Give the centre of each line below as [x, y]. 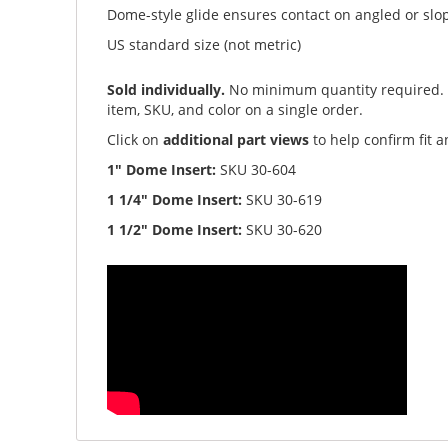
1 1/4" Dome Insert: [175, 199]
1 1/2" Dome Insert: [175, 229]
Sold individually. [166, 89]
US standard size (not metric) [204, 44]
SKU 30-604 [256, 169]
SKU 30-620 [282, 229]
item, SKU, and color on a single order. [235, 109]
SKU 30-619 [282, 199]
